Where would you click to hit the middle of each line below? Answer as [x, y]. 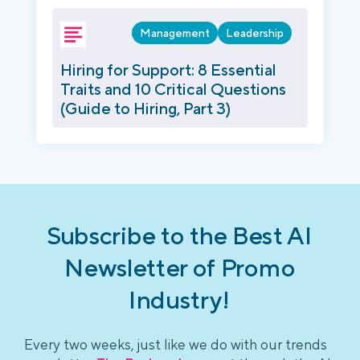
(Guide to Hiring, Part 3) [145, 108]
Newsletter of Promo [180, 267]
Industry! [180, 299]
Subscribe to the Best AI [180, 236]
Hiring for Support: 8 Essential [168, 70]
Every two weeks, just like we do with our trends [176, 345]
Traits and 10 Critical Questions [173, 89]
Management [175, 33]
